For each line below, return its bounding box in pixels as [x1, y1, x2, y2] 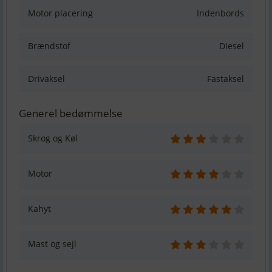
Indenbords [197, 7, 244, 19]
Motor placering [28, 7, 93, 19]
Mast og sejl [28, 238, 76, 250]
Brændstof [28, 40, 70, 52]
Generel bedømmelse [19, 106, 123, 121]
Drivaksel [28, 73, 65, 85]
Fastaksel [207, 73, 244, 85]
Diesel [219, 40, 244, 52]
